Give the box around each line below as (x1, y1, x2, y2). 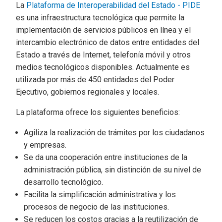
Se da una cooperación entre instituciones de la (24, 153, 187, 162)
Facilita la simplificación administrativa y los (24, 190, 176, 199)
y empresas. (24, 140, 66, 150)
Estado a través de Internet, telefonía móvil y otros (16, 50, 191, 59)
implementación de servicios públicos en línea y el (16, 25, 191, 35)
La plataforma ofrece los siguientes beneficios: (16, 108, 180, 117)
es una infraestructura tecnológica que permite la (16, 13, 184, 22)
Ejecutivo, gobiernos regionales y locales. (16, 87, 159, 97)
